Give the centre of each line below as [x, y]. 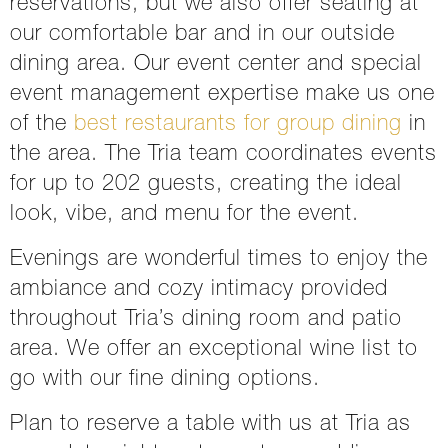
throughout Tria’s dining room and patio [206, 320]
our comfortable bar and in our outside [202, 35]
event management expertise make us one [222, 95]
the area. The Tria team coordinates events [223, 155]
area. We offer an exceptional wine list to [214, 350]
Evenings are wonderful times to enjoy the [219, 260]
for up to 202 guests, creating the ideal [206, 185]
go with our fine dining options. [165, 380]
